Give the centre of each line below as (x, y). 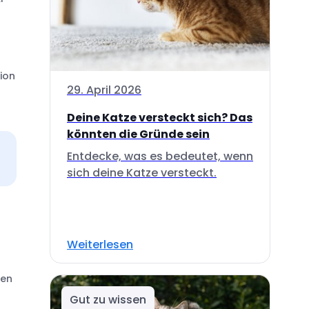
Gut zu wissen (108, 299)
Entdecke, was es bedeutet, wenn (160, 156)
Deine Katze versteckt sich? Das (160, 117)
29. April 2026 (104, 90)
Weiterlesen (100, 244)
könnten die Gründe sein (138, 134)
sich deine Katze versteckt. (142, 172)
